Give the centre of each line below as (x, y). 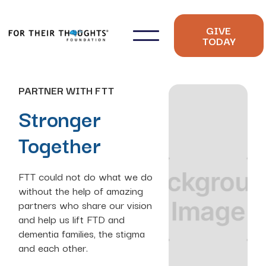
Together (60, 145)
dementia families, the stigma (82, 233)
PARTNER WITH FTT (66, 90)
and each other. (53, 248)
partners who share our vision (85, 205)
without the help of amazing (81, 191)
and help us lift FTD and (72, 219)
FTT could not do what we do (86, 176)
